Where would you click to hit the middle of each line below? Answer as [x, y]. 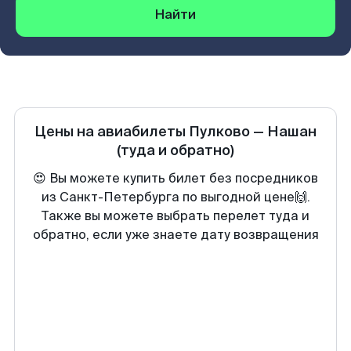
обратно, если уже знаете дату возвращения [175, 235]
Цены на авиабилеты [112, 132]
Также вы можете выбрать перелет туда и [175, 216]
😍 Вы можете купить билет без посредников [175, 178]
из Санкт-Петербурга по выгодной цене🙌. [175, 197]
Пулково [219, 132]
